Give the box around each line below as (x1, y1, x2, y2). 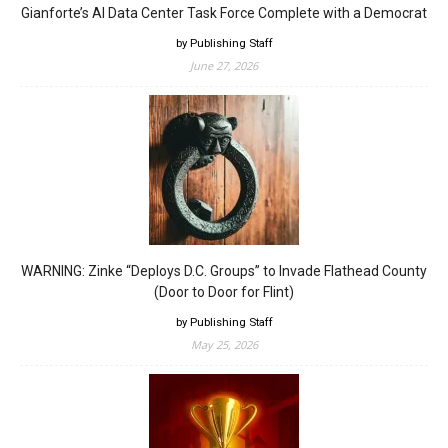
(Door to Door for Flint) (154, 283, 294, 300)
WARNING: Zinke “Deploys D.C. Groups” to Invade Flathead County (21, 262, 427, 279)
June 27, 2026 (190, 57, 258, 73)
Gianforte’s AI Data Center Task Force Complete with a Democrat (21, 4, 427, 21)
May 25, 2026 (190, 336, 258, 352)
